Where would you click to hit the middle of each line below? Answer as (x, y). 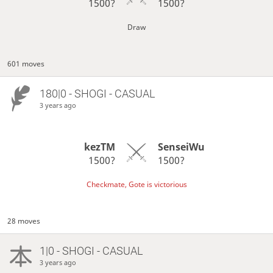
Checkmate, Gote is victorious (136, 185)
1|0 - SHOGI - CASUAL (91, 251)
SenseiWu (181, 147)
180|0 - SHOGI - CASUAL (97, 93)
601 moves (26, 63)
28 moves (24, 221)
